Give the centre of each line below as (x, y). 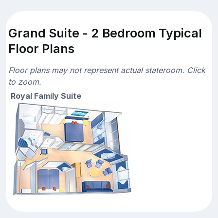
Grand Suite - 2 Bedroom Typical (105, 33)
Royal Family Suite (46, 96)
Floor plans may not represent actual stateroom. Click (107, 70)
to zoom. (25, 82)
